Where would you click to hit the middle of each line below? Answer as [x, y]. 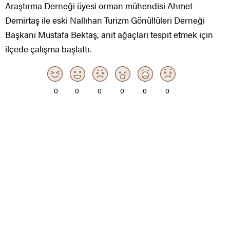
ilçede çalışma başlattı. [48, 49]
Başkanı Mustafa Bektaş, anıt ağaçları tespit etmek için [109, 34]
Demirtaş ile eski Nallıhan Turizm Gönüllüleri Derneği [105, 20]
